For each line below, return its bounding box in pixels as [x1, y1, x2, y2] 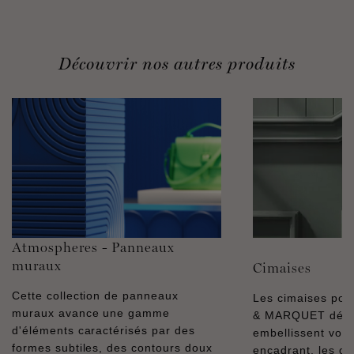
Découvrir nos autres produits [58, 54, 296, 73]
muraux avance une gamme [12, 306, 171, 319]
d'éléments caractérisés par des [12, 323, 195, 337]
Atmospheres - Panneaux [12, 238, 175, 255]
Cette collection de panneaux [12, 288, 179, 302]
